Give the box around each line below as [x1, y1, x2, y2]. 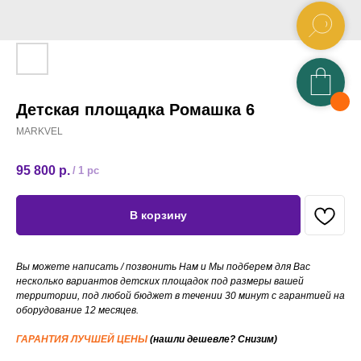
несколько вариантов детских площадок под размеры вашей [16, 276, 304, 288]
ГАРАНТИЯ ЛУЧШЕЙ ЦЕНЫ [16, 334, 150, 346]
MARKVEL [16, 126, 63, 137]
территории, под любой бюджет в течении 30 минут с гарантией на [16, 290, 345, 302]
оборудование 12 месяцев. [16, 305, 139, 317]
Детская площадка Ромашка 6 [16, 101, 255, 118]
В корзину [130, 209, 187, 222]
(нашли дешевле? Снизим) [150, 334, 277, 346]
